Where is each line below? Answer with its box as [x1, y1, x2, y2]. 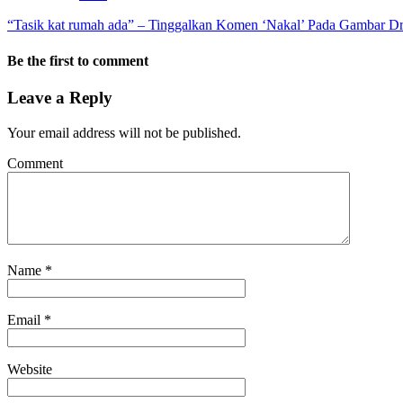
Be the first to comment [7, 52, 148, 68]
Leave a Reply [7, 87, 112, 107]
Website [7, 361, 52, 377]
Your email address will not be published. [7, 124, 241, 140]
